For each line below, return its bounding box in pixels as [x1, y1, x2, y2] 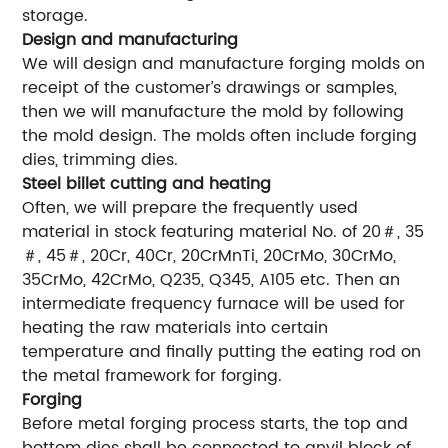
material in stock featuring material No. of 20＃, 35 [22, 219, 425, 246]
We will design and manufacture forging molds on [22, 51, 426, 78]
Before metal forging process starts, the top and [22, 411, 409, 438]
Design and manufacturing [22, 27, 239, 54]
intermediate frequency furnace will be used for [22, 291, 406, 318]
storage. [22, 3, 89, 30]
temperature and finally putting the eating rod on [22, 339, 422, 366]
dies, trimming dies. [22, 147, 179, 174]
